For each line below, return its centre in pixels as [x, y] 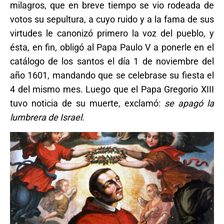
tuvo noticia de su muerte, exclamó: [87, 103]
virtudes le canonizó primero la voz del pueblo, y [112, 33]
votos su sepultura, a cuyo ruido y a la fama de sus [112, 19]
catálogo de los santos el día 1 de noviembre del [112, 61]
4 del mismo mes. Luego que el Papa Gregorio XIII [112, 89]
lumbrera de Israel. [47, 117]
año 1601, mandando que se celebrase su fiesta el [112, 75]
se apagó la [189, 103]
